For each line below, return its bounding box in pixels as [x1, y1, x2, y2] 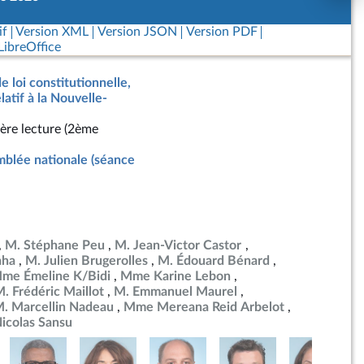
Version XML [15, 25, 89, 38]
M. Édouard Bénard [158, 254, 270, 267]
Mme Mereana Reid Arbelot [123, 301, 284, 314]
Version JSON [97, 25, 177, 38]
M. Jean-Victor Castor [115, 239, 242, 252]
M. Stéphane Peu [5, 239, 105, 252]
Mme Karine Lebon [120, 270, 231, 283]
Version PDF [185, 25, 258, 38]
